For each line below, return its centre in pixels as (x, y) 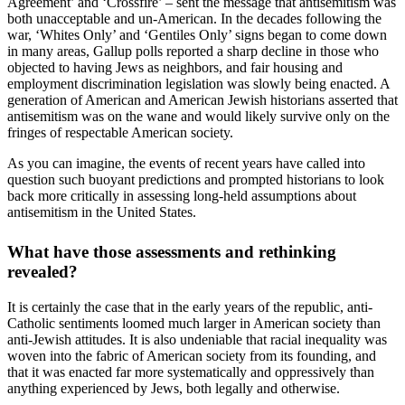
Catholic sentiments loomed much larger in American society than (194, 323)
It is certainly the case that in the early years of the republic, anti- (190, 306)
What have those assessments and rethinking (172, 251)
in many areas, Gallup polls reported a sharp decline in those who (193, 52)
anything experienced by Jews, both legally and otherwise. (174, 388)
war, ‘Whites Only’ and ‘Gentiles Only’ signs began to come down (197, 35)
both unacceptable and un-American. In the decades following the (194, 19)
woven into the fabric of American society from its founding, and (192, 355)
